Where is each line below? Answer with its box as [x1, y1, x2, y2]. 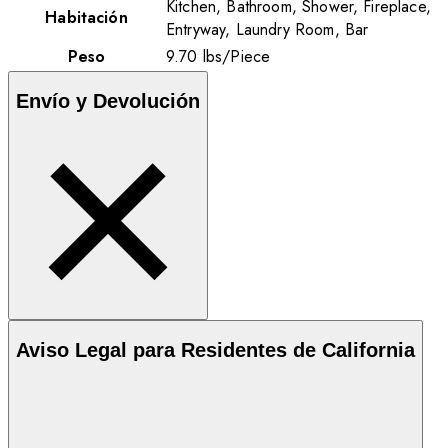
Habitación [45, 5, 128, 29]
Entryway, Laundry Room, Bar [166, 17, 369, 41]
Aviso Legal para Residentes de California [16, 339, 415, 362]
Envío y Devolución [16, 90, 200, 113]
